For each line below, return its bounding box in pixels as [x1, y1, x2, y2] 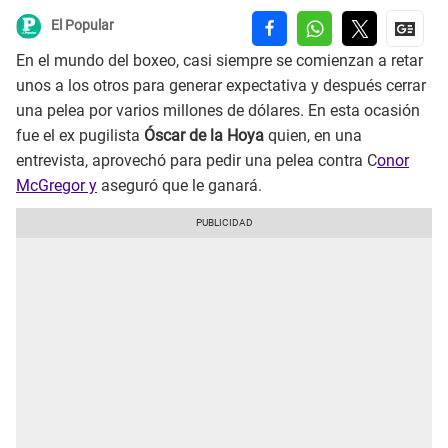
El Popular [51, 17, 114, 34]
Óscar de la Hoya [144, 126, 264, 146]
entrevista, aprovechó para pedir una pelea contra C [16, 151, 377, 171]
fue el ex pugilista [16, 126, 144, 146]
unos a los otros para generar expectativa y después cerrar [16, 76, 426, 96]
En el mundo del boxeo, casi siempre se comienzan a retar [16, 51, 423, 71]
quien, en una [264, 126, 362, 146]
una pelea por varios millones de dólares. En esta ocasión [16, 101, 420, 121]
